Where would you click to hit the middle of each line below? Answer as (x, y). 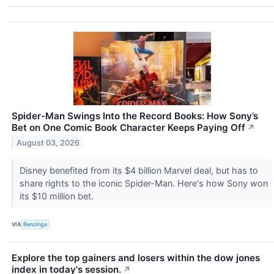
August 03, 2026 (48, 143)
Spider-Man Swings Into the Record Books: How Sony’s (135, 116)
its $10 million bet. (57, 196)
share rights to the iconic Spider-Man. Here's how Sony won (143, 183)
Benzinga (35, 224)
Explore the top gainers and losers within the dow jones (136, 257)
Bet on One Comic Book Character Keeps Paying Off (128, 127)
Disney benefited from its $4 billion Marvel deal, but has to (139, 170)
